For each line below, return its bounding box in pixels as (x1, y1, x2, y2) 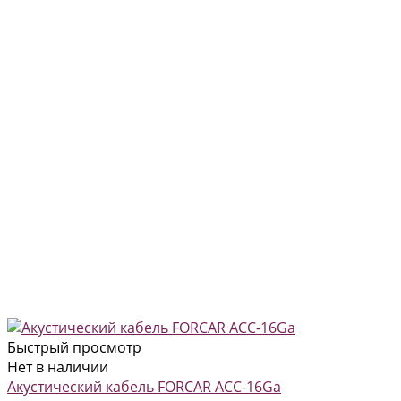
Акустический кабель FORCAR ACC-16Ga (7, 376, 281, 397)
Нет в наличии (7, 356, 108, 377)
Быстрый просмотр (7, 337, 141, 357)
